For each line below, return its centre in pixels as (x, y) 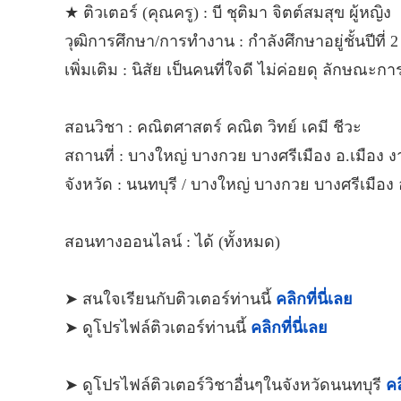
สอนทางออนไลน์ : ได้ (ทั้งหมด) (172, 242)
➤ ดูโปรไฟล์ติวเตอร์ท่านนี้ (158, 328)
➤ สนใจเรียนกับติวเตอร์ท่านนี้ (170, 299)
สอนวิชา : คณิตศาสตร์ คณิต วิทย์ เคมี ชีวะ (213, 128)
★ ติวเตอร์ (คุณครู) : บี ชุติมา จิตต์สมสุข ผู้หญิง (228, 13)
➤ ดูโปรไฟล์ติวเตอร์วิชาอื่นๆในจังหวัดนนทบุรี (225, 385)
